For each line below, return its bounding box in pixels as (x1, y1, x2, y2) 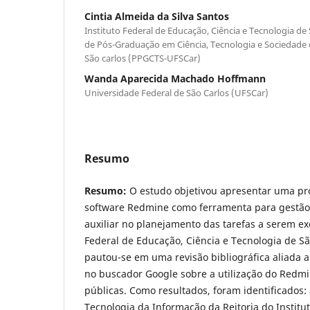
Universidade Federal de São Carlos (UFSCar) (84, 86, 268, 99)
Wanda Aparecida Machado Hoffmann (84, 71, 266, 85)
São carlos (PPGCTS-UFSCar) (84, 51, 201, 64)
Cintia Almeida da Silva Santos (84, 9, 229, 23)
